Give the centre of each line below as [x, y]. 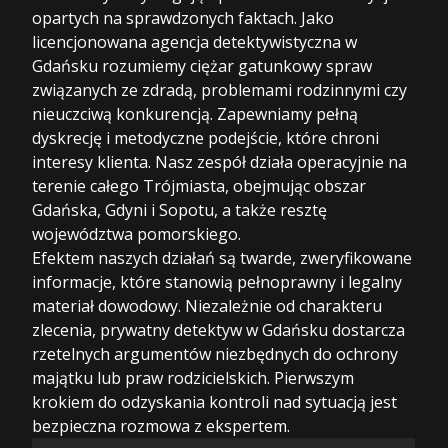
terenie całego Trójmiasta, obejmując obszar [199, 185]
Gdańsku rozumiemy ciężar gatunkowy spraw [202, 65]
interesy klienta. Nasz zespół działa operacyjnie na [220, 161]
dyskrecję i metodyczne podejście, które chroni [206, 137]
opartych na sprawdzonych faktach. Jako [183, 17]
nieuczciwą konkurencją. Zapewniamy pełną [195, 113]
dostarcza [367, 329]
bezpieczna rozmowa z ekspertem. [161, 425]
